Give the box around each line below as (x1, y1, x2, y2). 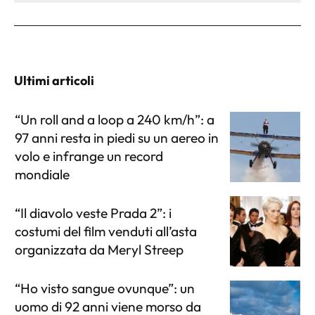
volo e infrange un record (15, 147, 163, 165)
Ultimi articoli (14, 72, 94, 89)
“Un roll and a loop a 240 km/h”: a (15, 110, 214, 128)
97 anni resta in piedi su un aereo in (15, 129, 219, 146)
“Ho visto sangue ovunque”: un (15, 279, 195, 297)
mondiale (15, 165, 70, 183)
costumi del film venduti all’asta (15, 222, 197, 240)
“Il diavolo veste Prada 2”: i (15, 204, 172, 221)
